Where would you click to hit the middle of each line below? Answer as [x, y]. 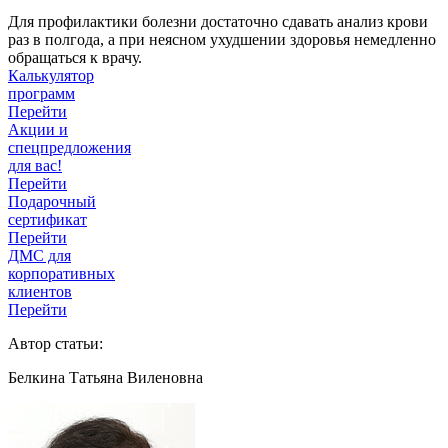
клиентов [40, 292]
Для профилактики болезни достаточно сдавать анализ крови [218, 22]
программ [41, 94]
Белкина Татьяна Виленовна [105, 378]
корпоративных [61, 274]
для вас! [35, 166]
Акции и [38, 130]
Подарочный [52, 202]
